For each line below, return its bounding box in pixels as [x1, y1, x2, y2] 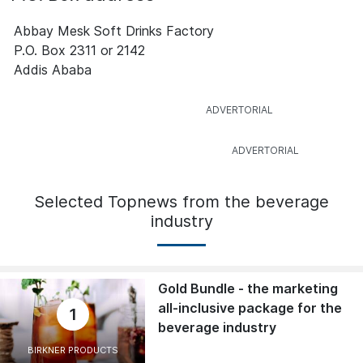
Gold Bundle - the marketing [158, 280, 339, 297]
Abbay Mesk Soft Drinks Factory [14, 23, 214, 40]
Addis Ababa [14, 62, 92, 79]
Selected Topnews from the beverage [34, 192, 329, 212]
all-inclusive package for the [158, 300, 343, 317]
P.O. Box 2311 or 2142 [14, 42, 145, 59]
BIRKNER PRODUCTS [27, 344, 118, 357]
